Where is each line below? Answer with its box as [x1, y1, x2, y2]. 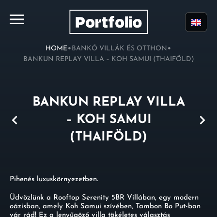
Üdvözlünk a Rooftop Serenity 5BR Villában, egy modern [10, 194, 199, 201]
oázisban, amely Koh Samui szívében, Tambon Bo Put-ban [10, 203, 201, 210]
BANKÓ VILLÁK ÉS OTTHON [72, 45, 167, 52]
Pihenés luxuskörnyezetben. [10, 176, 98, 183]
